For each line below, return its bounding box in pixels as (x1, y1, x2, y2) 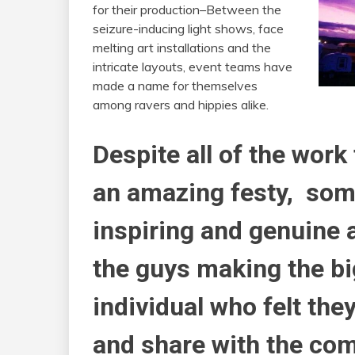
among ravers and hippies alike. (93, 97, 269, 113)
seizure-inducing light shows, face (93, 21, 284, 36)
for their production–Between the (93, 2, 281, 17)
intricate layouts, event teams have (93, 59, 292, 74)
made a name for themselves (93, 78, 258, 94)
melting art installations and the (93, 40, 271, 55)
